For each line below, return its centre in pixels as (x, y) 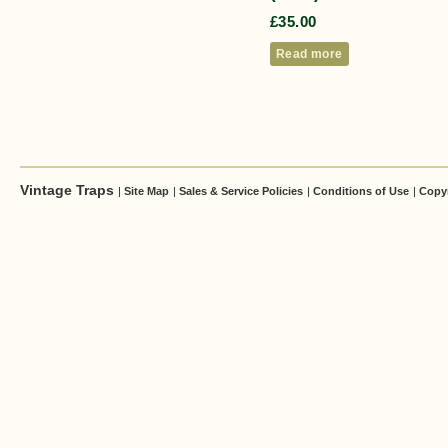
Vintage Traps (69, 189)
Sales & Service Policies (241, 190)
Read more (309, 54)
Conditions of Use (361, 190)
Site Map (146, 190)
